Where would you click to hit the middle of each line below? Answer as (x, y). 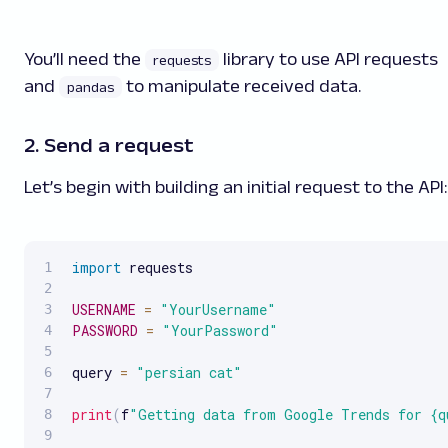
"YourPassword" (220, 331)
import (96, 268)
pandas (90, 87)
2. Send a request (109, 145)
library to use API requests (328, 59)
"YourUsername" (218, 310)
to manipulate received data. (241, 86)
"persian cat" (189, 373)
